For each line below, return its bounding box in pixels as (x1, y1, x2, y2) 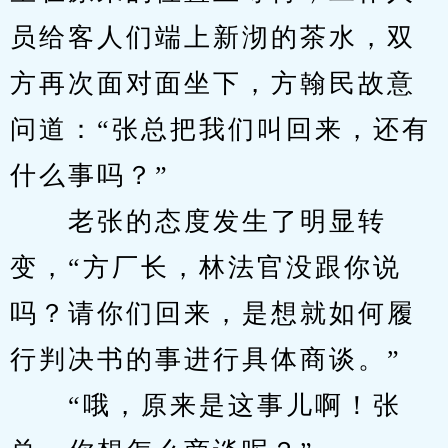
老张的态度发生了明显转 (10, 207, 387, 236)
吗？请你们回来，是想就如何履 (10, 299, 416, 328)
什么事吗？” (10, 161, 170, 190)
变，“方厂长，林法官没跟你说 (10, 253, 402, 282)
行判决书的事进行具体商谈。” (10, 345, 402, 374)
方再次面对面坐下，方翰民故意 (10, 69, 416, 98)
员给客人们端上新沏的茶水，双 (10, 23, 416, 52)
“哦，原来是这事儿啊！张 (10, 391, 402, 420)
